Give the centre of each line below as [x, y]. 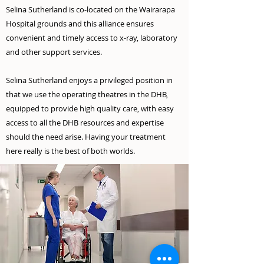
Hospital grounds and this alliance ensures [80, 24]
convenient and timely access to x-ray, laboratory [92, 38]
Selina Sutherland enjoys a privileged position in [89, 80]
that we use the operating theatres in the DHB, [87, 94]
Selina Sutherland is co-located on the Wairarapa [90, 9]
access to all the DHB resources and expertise [85, 123]
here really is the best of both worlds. [70, 151]
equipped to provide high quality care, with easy [90, 108]
